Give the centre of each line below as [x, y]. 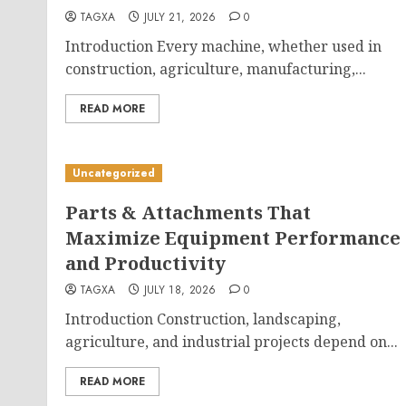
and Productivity [145, 263]
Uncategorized [114, 173]
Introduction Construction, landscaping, [203, 319]
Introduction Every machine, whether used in [223, 46]
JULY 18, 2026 [180, 290]
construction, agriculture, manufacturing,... [216, 69]
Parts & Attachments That [188, 213]
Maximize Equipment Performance [233, 238]
